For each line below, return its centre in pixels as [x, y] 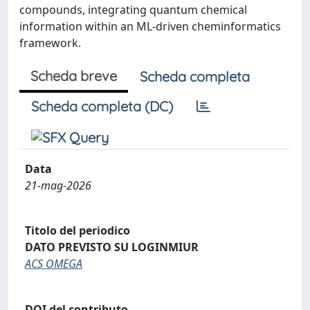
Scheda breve [74, 75]
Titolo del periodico [77, 231]
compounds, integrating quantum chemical [133, 9]
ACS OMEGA [54, 264]
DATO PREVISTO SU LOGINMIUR [112, 247]
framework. [50, 43]
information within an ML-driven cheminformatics [150, 26]
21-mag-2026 [58, 185]
